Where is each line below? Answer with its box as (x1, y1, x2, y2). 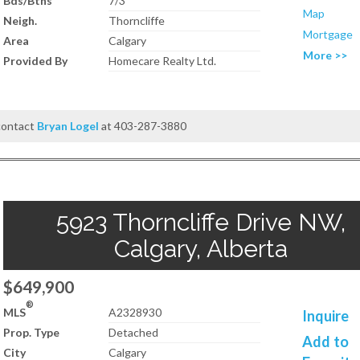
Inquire (302, 307, 350, 325)
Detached (108, 325, 159, 339)
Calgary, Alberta (114, 235, 288, 263)
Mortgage (303, 27, 354, 41)
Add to (302, 333, 350, 350)
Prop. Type (3, 325, 59, 339)
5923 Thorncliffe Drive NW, (56, 208, 346, 236)
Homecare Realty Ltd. (108, 54, 217, 67)
